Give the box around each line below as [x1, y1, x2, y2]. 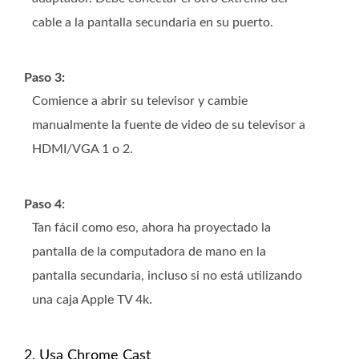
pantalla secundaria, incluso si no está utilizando [32, 268, 302, 282]
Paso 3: [24, 71, 65, 84]
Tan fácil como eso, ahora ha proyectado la [32, 220, 271, 234]
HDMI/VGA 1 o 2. [32, 142, 133, 155]
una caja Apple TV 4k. [32, 292, 152, 306]
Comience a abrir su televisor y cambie [32, 94, 248, 107]
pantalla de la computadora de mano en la [32, 244, 266, 258]
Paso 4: [24, 197, 65, 211]
